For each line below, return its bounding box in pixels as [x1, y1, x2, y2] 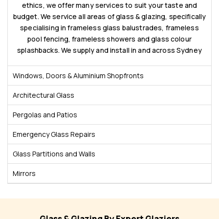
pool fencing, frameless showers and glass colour [27, 34, 192, 44]
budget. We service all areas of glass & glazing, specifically [13, 12, 206, 21]
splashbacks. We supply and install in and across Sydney [17, 45, 202, 55]
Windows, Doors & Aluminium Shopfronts [13, 71, 144, 80]
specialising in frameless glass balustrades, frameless [20, 23, 199, 32]
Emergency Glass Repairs [13, 130, 95, 139]
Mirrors [13, 169, 36, 178]
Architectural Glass [13, 90, 74, 100]
